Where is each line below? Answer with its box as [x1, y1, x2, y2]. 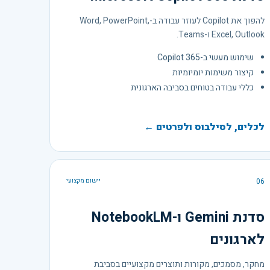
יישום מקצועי [66, 176, 101, 185]
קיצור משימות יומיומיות [172, 66, 254, 79]
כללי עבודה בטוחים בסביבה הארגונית [131, 81, 254, 94]
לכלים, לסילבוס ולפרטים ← [144, 119, 265, 134]
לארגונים [210, 229, 265, 250]
